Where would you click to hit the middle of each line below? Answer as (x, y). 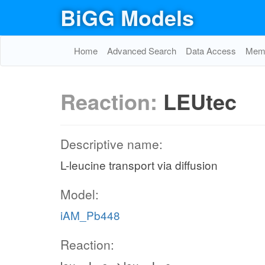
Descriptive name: (112, 144)
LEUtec (200, 101)
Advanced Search (142, 51)
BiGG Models (127, 17)
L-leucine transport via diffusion (139, 165)
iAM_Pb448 (90, 215)
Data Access (211, 51)
